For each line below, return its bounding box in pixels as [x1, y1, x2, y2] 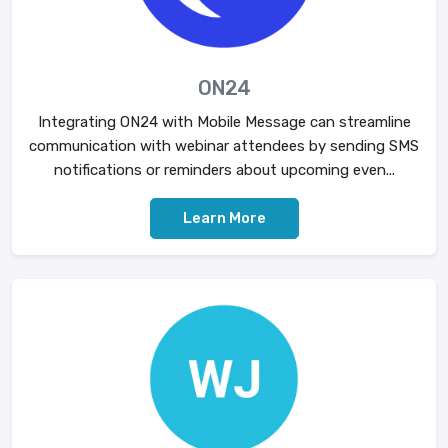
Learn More [182, 208, 266, 227]
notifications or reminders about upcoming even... [53, 160, 395, 179]
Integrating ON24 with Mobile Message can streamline [37, 112, 411, 131]
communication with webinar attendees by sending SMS [29, 136, 419, 155]
